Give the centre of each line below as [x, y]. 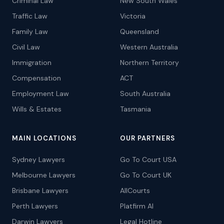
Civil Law [26, 47]
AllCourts [135, 190]
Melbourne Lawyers [44, 175]
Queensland [139, 31]
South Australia [145, 93]
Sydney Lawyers [38, 159]
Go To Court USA [148, 159]
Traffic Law [30, 16]
